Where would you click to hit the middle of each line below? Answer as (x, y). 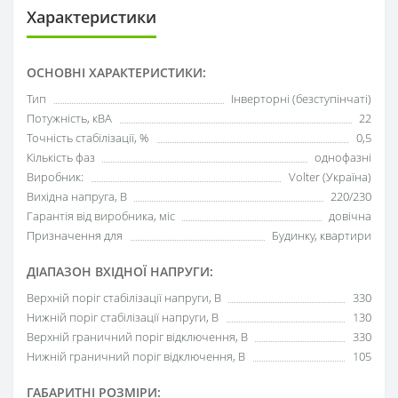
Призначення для (75, 235)
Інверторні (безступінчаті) (301, 98)
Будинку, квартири (322, 235)
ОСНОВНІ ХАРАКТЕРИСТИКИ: (116, 72)
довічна (350, 215)
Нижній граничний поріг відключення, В (136, 356)
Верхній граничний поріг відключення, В (137, 336)
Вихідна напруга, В (77, 196)
